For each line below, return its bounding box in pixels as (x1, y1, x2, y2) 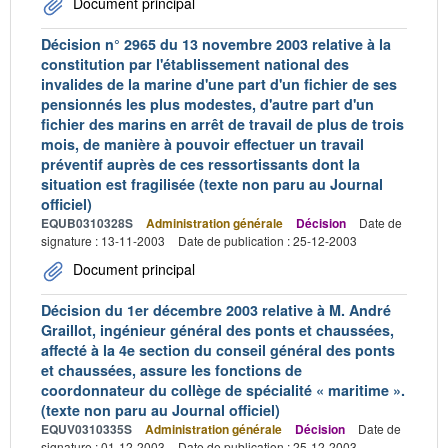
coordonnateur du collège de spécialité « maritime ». (41, 379, 405, 400)
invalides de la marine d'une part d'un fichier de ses (41, 73, 397, 94)
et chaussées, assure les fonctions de (41, 359, 302, 380)
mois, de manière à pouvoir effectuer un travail (41, 133, 364, 154)
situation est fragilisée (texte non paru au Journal (41, 173, 383, 194)
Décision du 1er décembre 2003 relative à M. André (41, 299, 391, 320)
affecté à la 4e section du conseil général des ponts (41, 339, 395, 360)
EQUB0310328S (41, 213, 133, 232)
